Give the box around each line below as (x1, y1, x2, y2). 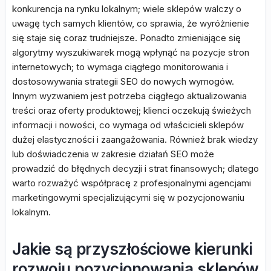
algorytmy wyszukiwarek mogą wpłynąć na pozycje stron (12, 47, 249, 58)
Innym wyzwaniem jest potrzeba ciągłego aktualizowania (12, 90, 247, 102)
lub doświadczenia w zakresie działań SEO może (12, 148, 214, 160)
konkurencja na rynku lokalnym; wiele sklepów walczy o (12, 3, 241, 15)
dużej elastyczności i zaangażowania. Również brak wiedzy (12, 134, 258, 145)
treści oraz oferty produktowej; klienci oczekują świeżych (12, 105, 251, 116)
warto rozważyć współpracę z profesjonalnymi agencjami (12, 177, 251, 189)
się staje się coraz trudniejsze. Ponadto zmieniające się (12, 32, 241, 44)
